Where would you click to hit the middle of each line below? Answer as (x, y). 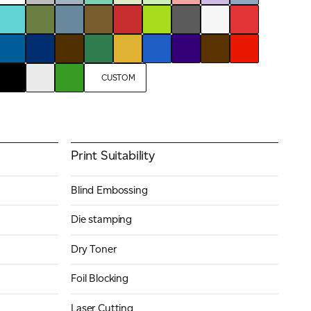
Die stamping (101, 220)
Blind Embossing (109, 190)
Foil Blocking (99, 279)
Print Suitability (112, 155)
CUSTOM (118, 77)
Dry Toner (93, 249)
